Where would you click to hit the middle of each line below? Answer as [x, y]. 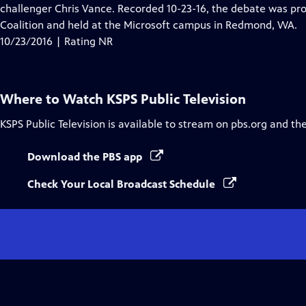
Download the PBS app [86, 157]
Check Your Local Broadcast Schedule [123, 184]
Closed [90, 8]
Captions [95, 24]
